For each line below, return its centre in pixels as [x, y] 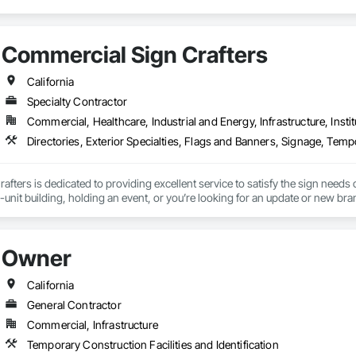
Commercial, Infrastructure [92, 325]
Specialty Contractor [77, 102]
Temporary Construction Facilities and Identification [153, 345]
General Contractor [74, 305]
